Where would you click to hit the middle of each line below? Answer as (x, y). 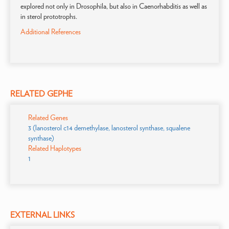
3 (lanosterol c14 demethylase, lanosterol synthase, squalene (109, 128)
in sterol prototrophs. (49, 16)
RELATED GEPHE (41, 94)
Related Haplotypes (55, 148)
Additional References (51, 32)
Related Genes (48, 118)
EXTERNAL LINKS (42, 215)
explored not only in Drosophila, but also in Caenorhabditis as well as (114, 6)
